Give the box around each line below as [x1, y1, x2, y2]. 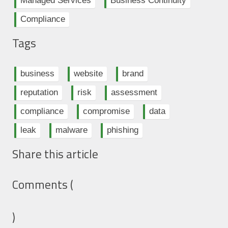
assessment [110, 88, 157, 98]
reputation [20, 88, 58, 98]
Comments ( [12, 176, 73, 194]
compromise [82, 106, 130, 117]
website [73, 69, 103, 79]
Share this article [12, 145, 98, 163]
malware [55, 125, 88, 135]
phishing [106, 125, 138, 135]
